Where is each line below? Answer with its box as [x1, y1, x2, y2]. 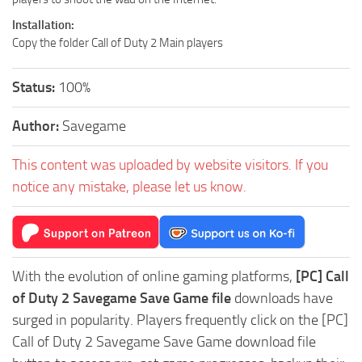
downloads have [231, 288, 333, 307]
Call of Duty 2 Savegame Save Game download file [12, 332, 316, 351]
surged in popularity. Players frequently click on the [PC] [12, 310, 348, 329]
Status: [12, 78, 58, 96]
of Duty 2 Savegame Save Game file [12, 288, 231, 307]
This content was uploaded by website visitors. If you [12, 155, 328, 174]
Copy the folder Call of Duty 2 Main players [12, 35, 223, 50]
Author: [12, 116, 62, 135]
